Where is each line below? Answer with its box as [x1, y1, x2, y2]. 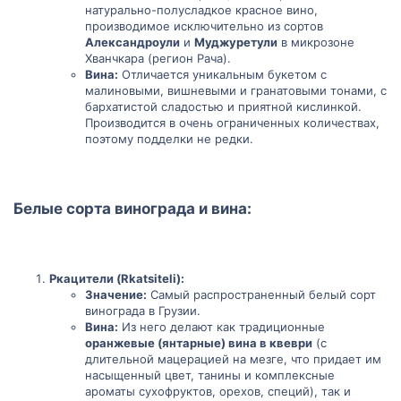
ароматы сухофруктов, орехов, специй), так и [85, 384, 351, 398]
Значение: [85, 287, 147, 302]
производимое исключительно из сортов [85, 19, 323, 33]
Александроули [85, 35, 180, 49]
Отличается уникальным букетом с [118, 67, 327, 81]
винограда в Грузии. [85, 303, 200, 318]
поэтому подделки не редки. [85, 132, 253, 146]
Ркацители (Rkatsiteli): [49, 271, 184, 286]
